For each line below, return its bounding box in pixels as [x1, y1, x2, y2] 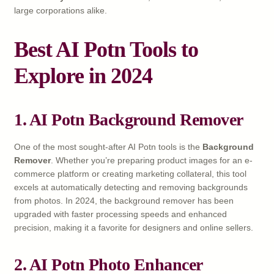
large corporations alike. [14, 5, 107, 15]
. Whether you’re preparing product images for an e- [51, 155, 253, 165]
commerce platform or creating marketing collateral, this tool [14, 168, 246, 179]
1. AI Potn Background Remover [14, 109, 243, 129]
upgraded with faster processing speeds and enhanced [14, 209, 227, 219]
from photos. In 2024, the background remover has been [14, 195, 234, 206]
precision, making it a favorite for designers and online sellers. [14, 222, 253, 232]
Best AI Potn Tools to [14, 37, 198, 62]
